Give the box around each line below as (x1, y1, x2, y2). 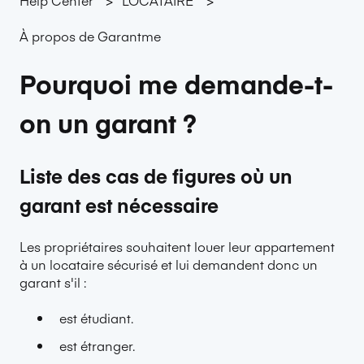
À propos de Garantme (19, 27, 161, 45)
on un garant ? (19, 104, 197, 141)
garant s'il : (19, 273, 86, 292)
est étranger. (59, 336, 135, 354)
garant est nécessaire (19, 190, 219, 218)
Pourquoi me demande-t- (19, 65, 333, 102)
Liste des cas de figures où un (19, 161, 292, 188)
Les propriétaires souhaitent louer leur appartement (19, 237, 335, 256)
